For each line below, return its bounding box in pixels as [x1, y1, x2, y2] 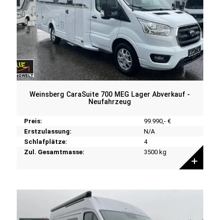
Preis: [24, 117, 42, 125]
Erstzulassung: [24, 127, 72, 135]
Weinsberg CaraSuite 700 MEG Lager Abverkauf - [29, 90, 191, 98]
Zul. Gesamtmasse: [24, 148, 84, 156]
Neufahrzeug [88, 97, 132, 106]
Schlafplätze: [24, 137, 67, 145]
